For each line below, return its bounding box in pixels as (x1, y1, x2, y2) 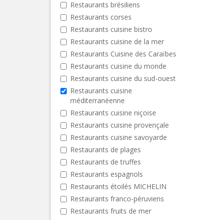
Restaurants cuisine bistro (70, 24, 152, 34)
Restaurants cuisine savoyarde (70, 132, 167, 142)
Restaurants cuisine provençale (70, 120, 169, 130)
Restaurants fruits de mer (70, 206, 151, 216)
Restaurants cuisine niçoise (70, 108, 156, 117)
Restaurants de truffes (70, 157, 141, 166)
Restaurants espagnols (70, 169, 143, 179)
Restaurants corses (70, 12, 132, 22)
